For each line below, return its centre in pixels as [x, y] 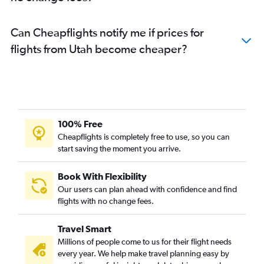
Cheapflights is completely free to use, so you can [144, 137]
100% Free [80, 124]
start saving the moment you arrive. [119, 149]
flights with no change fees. [106, 201]
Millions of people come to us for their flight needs [145, 242]
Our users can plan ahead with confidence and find [147, 189]
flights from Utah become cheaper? [99, 49]
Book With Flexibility [102, 176]
